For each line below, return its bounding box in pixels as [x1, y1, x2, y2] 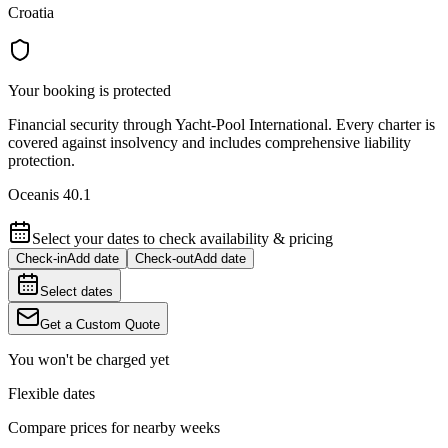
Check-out [135, 251, 194, 267]
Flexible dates [8, 385, 95, 403]
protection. [8, 152, 75, 170]
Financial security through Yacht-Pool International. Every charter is [8, 116, 435, 134]
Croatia [8, 4, 54, 22]
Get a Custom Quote [40, 317, 160, 333]
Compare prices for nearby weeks [8, 419, 220, 437]
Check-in [16, 251, 67, 267]
